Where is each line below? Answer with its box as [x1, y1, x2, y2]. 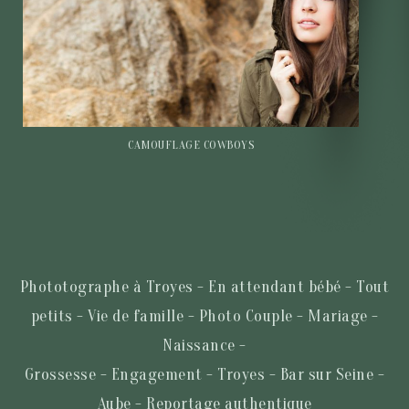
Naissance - [163, 335, 246, 355]
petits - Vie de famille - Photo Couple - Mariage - [30, 306, 379, 326]
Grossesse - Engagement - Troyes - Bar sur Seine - [24, 364, 385, 384]
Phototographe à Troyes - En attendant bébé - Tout [19, 277, 390, 297]
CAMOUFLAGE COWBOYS [128, 137, 254, 152]
